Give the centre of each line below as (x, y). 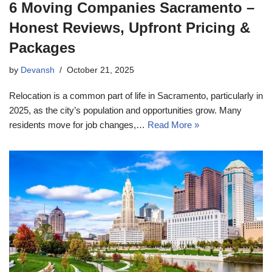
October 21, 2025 (100, 70)
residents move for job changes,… (78, 125)
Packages (42, 48)
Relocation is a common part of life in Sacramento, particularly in (136, 96)
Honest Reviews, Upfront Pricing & (130, 28)
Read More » (173, 125)
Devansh (38, 70)
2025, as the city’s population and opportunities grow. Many (125, 110)
